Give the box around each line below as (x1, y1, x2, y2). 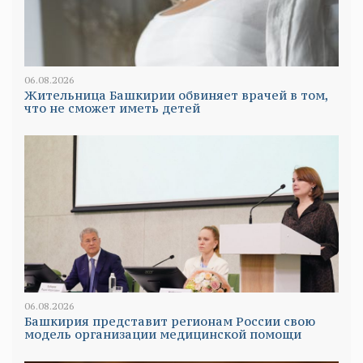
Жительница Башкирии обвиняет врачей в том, (24, 87, 328, 103)
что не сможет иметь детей (24, 100, 200, 116)
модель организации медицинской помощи (24, 326, 301, 342)
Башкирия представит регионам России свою (24, 313, 315, 329)
